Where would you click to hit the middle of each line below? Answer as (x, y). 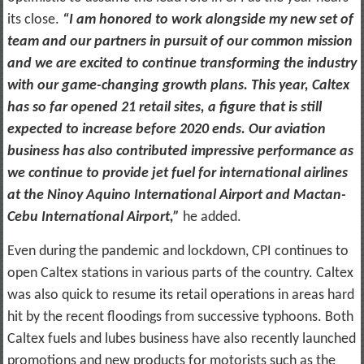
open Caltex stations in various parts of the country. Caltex (180, 273)
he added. (210, 217)
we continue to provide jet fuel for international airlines (177, 173)
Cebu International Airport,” (93, 217)
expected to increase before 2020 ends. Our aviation (166, 129)
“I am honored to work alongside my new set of (208, 19)
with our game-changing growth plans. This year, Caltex (178, 85)
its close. (35, 19)
